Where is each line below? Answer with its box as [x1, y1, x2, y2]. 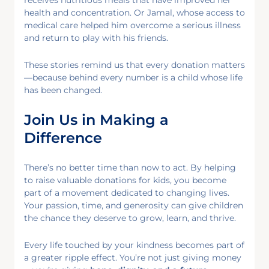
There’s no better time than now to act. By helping [24, 162, 236, 173]
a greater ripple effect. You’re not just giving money [24, 252, 241, 263]
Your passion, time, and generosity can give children [24, 199, 243, 211]
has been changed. [24, 84, 102, 95]
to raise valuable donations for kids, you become [24, 174, 226, 186]
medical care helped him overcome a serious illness [24, 19, 241, 31]
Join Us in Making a [24, 110, 169, 128]
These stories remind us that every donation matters [24, 59, 245, 70]
